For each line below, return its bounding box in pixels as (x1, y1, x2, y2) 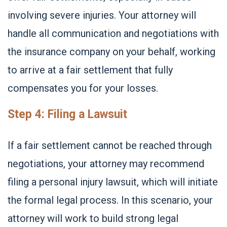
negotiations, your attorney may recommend (8, 158, 204, 170)
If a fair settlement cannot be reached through (8, 139, 212, 152)
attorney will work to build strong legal (8, 212, 178, 224)
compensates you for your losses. (8, 82, 158, 94)
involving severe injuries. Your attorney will (8, 9, 196, 21)
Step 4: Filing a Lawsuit (8, 107, 127, 121)
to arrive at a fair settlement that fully (8, 64, 173, 76)
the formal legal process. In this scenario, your (8, 194, 213, 206)
